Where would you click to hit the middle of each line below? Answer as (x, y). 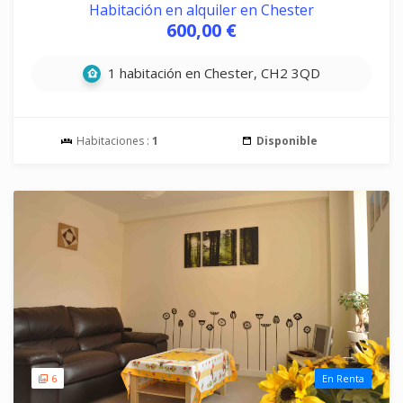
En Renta (343, 378)
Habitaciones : (112, 141)
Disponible (287, 141)
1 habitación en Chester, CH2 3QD (212, 73)
